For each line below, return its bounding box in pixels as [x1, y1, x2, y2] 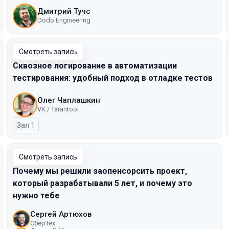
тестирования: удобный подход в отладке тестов [13, 73, 213, 83]
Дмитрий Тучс [37, 7, 90, 16]
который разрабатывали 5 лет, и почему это [13, 178, 192, 188]
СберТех [30, 219, 55, 227]
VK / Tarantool [37, 105, 79, 113]
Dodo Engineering [37, 16, 90, 24]
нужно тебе [13, 191, 60, 200]
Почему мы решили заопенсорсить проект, [13, 166, 187, 176]
